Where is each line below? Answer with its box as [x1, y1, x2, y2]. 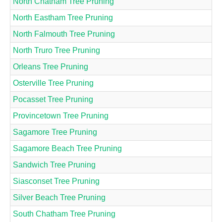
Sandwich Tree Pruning [13, 160, 96, 169]
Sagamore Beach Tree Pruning [13, 144, 122, 153]
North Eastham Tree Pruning [13, 13, 113, 22]
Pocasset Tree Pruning [13, 95, 93, 104]
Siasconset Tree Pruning [13, 176, 100, 185]
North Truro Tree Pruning [13, 46, 100, 55]
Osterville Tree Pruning [13, 78, 94, 87]
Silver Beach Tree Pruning [13, 193, 106, 202]
